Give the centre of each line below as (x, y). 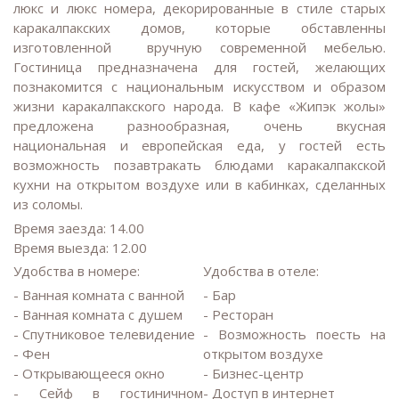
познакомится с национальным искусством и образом (199, 86)
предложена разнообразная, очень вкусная (199, 125)
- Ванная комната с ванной (99, 295)
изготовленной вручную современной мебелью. (199, 47)
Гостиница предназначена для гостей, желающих (199, 66)
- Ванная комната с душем (98, 315)
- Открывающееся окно (91, 374)
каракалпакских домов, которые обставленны (199, 27)
